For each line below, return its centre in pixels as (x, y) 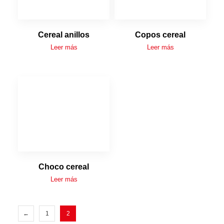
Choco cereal (64, 166)
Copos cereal (160, 34)
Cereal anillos (64, 34)
